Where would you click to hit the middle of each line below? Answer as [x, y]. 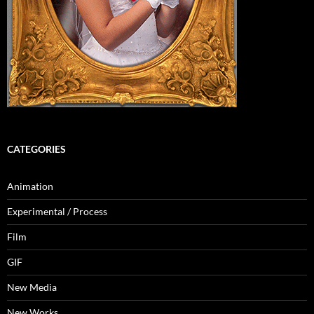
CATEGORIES [36, 149]
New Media [32, 287]
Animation [30, 186]
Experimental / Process [57, 211]
